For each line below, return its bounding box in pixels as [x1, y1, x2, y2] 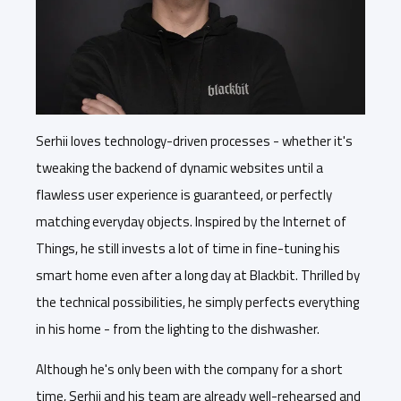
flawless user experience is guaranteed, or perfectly [36, 184, 332, 206]
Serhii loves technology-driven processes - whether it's [36, 131, 353, 152]
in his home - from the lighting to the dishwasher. [36, 319, 320, 340]
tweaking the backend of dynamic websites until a [36, 158, 323, 179]
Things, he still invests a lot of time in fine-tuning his [36, 238, 340, 260]
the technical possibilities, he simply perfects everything [36, 292, 359, 313]
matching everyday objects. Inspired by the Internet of [36, 211, 346, 233]
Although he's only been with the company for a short [36, 359, 343, 380]
